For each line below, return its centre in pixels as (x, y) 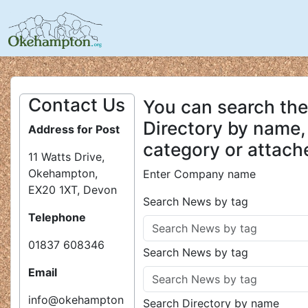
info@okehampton (76, 300)
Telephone (57, 217)
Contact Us (77, 105)
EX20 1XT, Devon (73, 190)
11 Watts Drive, (66, 157)
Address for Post (74, 129)
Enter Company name (199, 174)
